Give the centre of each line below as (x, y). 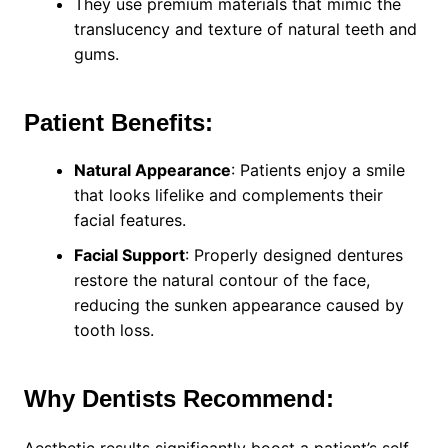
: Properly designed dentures (293, 255)
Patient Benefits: (118, 123)
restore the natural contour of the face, (221, 280)
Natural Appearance (152, 170)
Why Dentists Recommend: (178, 399)
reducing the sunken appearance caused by (238, 305)
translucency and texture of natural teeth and (245, 29)
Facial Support (129, 255)
